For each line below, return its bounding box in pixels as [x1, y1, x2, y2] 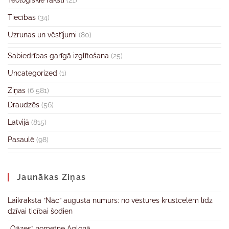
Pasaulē [8, 135, 34, 144]
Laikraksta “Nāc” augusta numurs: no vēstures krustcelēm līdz [8, 196, 213, 204]
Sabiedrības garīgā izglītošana [8, 52, 109, 60]
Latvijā [8, 118, 29, 126]
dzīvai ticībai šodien [8, 207, 73, 215]
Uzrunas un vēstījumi [8, 31, 77, 39]
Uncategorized [8, 69, 57, 77]
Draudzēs [8, 101, 39, 109]
